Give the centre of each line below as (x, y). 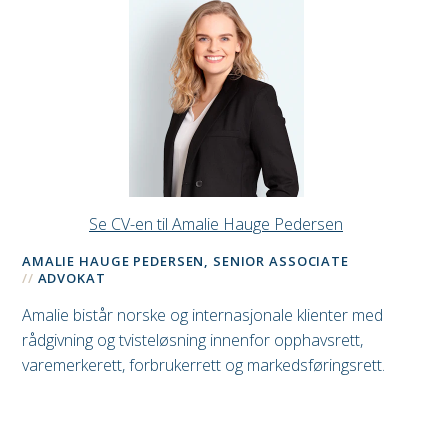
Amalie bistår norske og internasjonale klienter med (202, 315)
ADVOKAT (71, 278)
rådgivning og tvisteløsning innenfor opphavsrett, (192, 340)
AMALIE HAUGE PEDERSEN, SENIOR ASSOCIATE (185, 261)
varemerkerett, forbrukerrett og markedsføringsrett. (203, 365)
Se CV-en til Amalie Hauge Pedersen (216, 224)
